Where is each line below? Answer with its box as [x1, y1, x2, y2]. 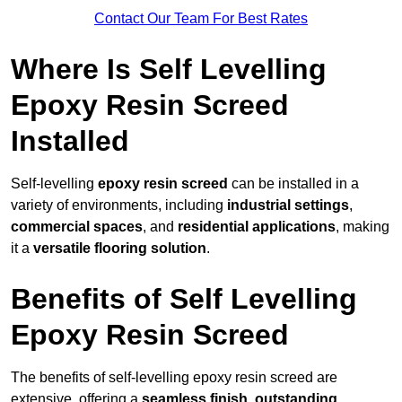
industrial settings [227, 197, 349, 214]
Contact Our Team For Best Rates [94, 11, 308, 27]
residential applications [178, 219, 336, 235]
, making [336, 219, 389, 235]
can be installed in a [228, 176, 359, 192]
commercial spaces [11, 219, 143, 235]
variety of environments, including [11, 197, 227, 214]
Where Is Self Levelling [11, 53, 327, 86]
